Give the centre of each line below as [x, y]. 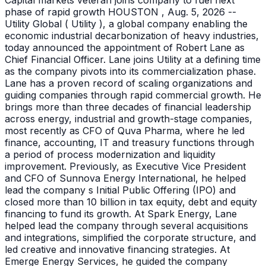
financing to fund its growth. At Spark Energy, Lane [121, 214]
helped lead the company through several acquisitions [126, 226]
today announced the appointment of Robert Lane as [125, 48]
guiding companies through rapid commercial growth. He [133, 95]
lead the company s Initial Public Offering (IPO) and [120, 190]
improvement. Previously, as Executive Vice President [125, 167]
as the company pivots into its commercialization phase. [130, 72]
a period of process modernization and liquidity [110, 155]
